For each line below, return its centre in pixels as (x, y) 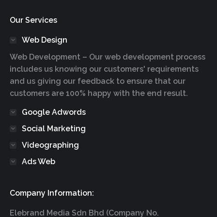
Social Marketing (54, 129)
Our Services (33, 20)
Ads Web (39, 162)
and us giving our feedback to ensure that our (98, 81)
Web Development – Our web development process (108, 57)
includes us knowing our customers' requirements (104, 69)
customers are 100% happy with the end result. (99, 93)
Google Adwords (54, 112)
